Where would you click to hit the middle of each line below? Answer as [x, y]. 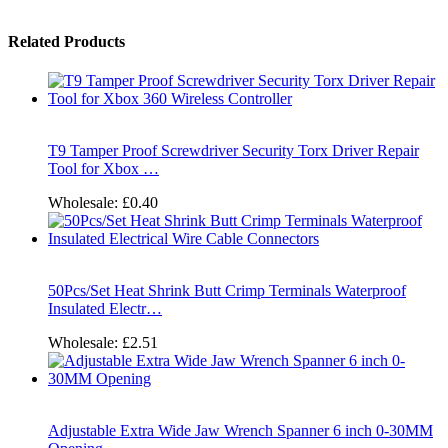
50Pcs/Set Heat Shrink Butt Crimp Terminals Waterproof [227, 291]
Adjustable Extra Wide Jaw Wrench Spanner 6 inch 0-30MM [240, 431]
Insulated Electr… [105, 309]
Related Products [66, 41]
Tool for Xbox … [103, 169]
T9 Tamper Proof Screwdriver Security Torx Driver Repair [233, 151]
